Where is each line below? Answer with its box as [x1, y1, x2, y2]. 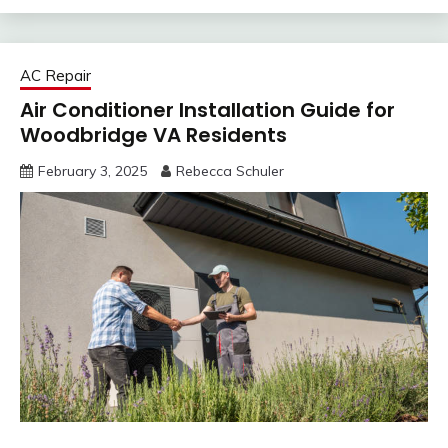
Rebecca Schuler [176, 161, 284, 180]
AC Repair [20, 65, 91, 85]
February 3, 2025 [38, 161, 147, 180]
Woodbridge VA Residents [20, 120, 287, 149]
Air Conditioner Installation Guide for [20, 95, 395, 124]
